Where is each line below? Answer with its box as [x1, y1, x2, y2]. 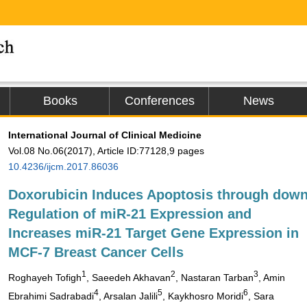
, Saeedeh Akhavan [86, 271, 171, 283]
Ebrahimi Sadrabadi [8, 290, 94, 302]
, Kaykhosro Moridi [162, 290, 243, 302]
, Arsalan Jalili [99, 290, 158, 302]
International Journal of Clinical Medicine [8, 130, 201, 140]
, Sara [248, 290, 274, 302]
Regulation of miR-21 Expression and [8, 206, 251, 221]
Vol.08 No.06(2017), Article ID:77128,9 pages [8, 145, 204, 156]
